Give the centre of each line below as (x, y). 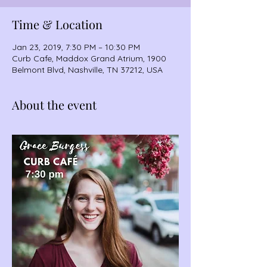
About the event (54, 105)
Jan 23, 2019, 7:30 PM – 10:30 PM (76, 47)
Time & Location (57, 24)
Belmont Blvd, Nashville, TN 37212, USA (87, 70)
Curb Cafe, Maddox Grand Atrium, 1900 (89, 58)
